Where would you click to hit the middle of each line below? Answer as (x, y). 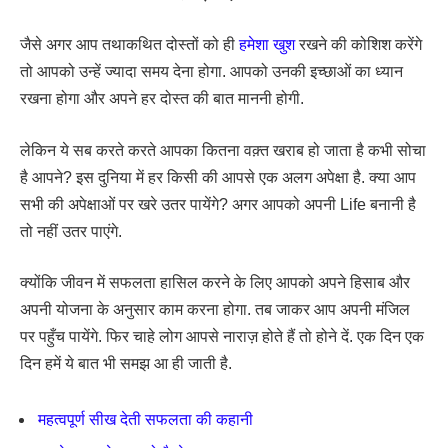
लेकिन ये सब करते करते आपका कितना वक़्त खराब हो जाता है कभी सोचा (223, 150)
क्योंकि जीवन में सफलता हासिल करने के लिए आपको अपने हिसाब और (215, 283)
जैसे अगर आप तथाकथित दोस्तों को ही (129, 45)
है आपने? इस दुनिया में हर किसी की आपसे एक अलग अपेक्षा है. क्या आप (218, 177)
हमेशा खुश (267, 45)
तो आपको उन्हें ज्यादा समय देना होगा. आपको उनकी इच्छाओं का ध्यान (211, 72)
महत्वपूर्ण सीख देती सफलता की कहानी (145, 419)
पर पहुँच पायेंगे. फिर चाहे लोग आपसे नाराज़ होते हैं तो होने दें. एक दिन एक (222, 337)
